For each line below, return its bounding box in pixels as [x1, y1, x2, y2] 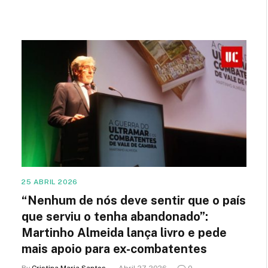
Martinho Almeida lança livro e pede [22, 225, 227, 240]
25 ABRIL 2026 [22, 177, 78, 186]
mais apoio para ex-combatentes [22, 241, 207, 256]
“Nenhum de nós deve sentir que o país [22, 193, 246, 208]
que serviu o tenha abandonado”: [22, 209, 208, 224]
